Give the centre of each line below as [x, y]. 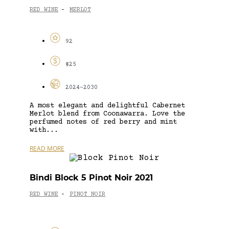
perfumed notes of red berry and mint [103, 122]
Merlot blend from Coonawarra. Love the [107, 114]
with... [44, 130]
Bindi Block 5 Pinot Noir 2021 [91, 177]
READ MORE [47, 148]
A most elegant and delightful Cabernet [107, 106]
